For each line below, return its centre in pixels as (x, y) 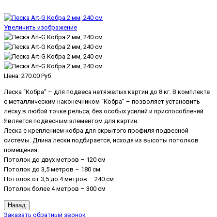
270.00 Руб (36, 76)
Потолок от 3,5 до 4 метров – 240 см (59, 179)
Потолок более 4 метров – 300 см (55, 188)
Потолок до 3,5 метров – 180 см (52, 169)
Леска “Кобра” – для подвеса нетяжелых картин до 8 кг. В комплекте (107, 92)
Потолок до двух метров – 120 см (55, 159)
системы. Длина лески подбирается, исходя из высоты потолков (101, 140)
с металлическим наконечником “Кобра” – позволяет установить (102, 101)
